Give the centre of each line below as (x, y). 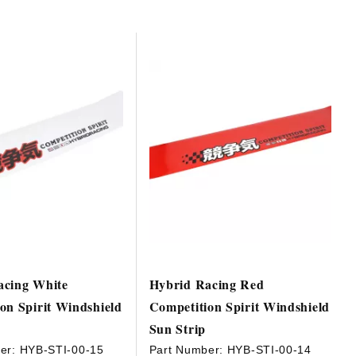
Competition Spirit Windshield (239, 307)
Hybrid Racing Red (207, 284)
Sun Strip (177, 329)
